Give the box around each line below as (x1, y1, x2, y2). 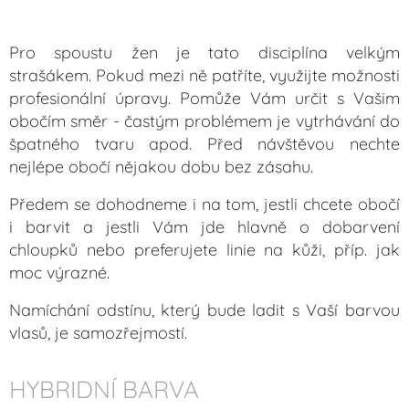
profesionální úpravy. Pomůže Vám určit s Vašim (9, 87, 400, 109)
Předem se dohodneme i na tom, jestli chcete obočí (9, 193, 400, 215)
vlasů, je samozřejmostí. (9, 321, 192, 343)
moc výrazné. (9, 261, 114, 283)
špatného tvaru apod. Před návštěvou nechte (9, 132, 400, 154)
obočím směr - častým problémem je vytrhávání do (9, 110, 400, 131)
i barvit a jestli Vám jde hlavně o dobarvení (9, 215, 400, 237)
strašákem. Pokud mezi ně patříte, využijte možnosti (9, 64, 400, 86)
